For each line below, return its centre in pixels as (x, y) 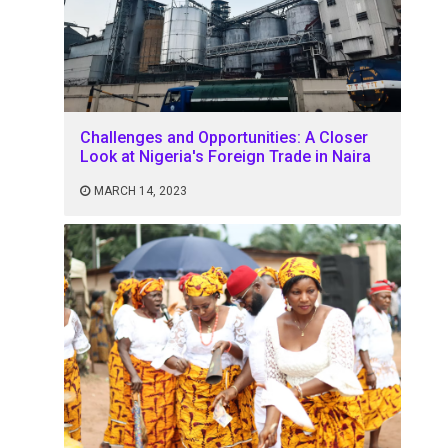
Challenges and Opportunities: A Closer (224, 138)
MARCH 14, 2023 (141, 191)
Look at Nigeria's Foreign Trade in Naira (226, 157)
